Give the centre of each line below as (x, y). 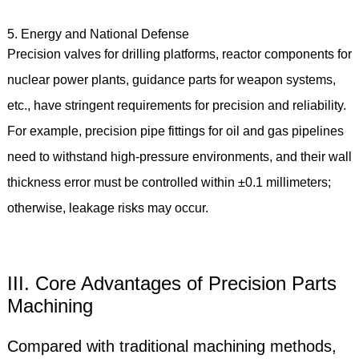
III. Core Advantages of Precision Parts (171, 283)
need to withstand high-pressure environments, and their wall (179, 156)
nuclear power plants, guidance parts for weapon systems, (171, 79)
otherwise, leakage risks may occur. (111, 208)
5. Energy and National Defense (98, 34)
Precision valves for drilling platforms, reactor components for (179, 54)
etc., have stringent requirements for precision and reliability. (176, 105)
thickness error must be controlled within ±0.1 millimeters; (169, 182)
